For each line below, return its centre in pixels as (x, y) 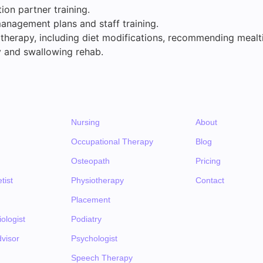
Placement (91, 200)
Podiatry (87, 219)
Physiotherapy (98, 181)
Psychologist (95, 239)
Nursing (86, 122)
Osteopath (91, 161)
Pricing (208, 161)
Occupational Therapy (112, 142)
